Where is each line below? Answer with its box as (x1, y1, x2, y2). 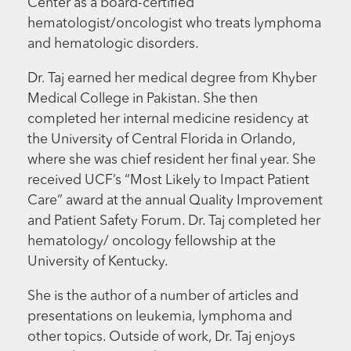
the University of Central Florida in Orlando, (27, 132, 296, 147)
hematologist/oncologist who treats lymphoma (27, 17, 322, 31)
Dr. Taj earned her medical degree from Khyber (27, 71, 317, 85)
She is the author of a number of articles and (27, 289, 299, 303)
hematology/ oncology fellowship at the (27, 234, 277, 248)
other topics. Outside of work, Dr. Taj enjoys (27, 330, 296, 344)
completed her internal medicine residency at (27, 112, 309, 126)
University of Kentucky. (27, 255, 169, 269)
